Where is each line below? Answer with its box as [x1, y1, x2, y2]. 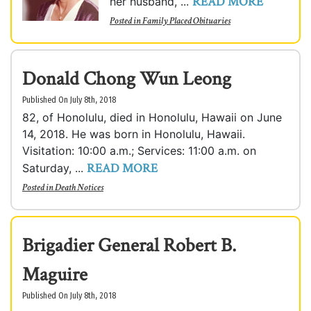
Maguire [22, 262, 87, 287]
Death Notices [55, 181, 103, 194]
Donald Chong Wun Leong [22, 66, 231, 92]
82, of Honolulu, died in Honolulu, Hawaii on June [22, 110, 282, 124]
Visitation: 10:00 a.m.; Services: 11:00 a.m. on [22, 144, 256, 158]
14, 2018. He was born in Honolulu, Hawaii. [22, 127, 245, 141]
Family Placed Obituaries [142, 15, 230, 27]
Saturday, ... [22, 161, 87, 175]
